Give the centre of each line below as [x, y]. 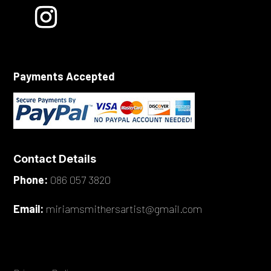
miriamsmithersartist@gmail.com [124, 209]
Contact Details [55, 159]
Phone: [31, 180]
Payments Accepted [64, 77]
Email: [29, 209]
